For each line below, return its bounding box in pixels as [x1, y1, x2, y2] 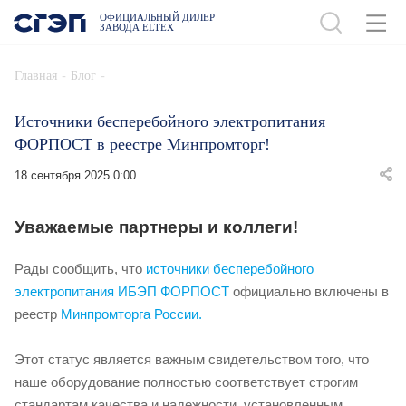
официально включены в [229, 284, 389, 300]
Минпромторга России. [61, 306, 202, 323]
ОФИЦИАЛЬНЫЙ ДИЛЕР [100, 11, 215, 23]
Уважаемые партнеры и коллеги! [14, 217, 303, 237]
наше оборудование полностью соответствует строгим [14, 374, 358, 391]
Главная [14, 69, 57, 82]
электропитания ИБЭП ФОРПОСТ [14, 284, 229, 300]
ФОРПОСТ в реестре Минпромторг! [14, 135, 270, 154]
